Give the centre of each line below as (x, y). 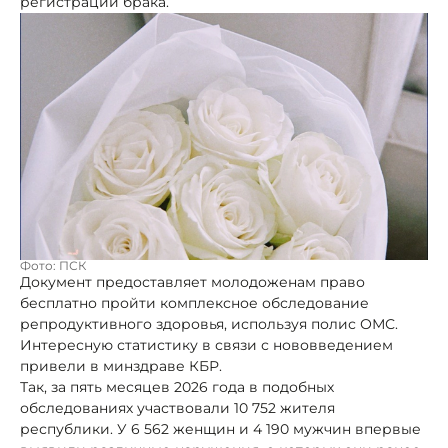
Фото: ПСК (53, 265)
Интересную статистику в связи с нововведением (206, 344)
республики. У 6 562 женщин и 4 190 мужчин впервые (220, 428)
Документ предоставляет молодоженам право (192, 281)
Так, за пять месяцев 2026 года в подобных (177, 386)
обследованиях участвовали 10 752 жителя (177, 407)
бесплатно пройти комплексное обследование (194, 302)
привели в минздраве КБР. (121, 365)
